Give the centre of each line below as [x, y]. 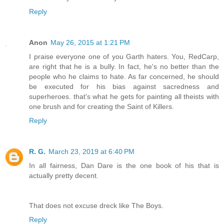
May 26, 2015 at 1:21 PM [90, 43]
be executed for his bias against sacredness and [124, 87]
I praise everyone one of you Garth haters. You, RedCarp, [124, 57]
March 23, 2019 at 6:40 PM [91, 152]
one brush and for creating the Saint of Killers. [101, 107]
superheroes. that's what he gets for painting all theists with [124, 97]
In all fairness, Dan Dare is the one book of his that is [124, 166]
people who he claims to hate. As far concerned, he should [124, 77]
